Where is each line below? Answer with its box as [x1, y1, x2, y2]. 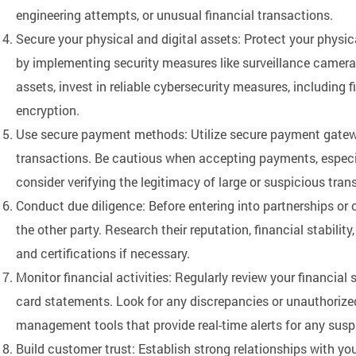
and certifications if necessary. [16, 244, 190, 261]
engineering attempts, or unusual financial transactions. [16, 6, 333, 23]
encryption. [16, 101, 79, 118]
